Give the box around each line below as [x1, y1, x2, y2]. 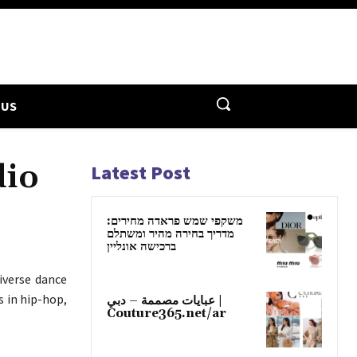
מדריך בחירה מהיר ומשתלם [107, 226, 234, 241]
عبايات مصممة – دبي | [107, 292, 215, 308]
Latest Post [91, 159, 190, 185]
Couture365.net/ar [107, 305, 226, 321]
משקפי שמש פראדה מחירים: [107, 213, 243, 229]
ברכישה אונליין [107, 238, 176, 254]
